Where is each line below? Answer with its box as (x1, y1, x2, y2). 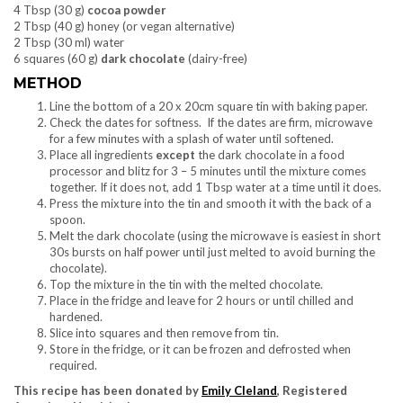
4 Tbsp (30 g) (13, 3, 87, 18)
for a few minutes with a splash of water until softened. (49, 131, 334, 147)
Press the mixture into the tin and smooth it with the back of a (49, 196, 372, 211)
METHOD (13, 75, 82, 93)
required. (49, 358, 97, 373)
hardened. (49, 309, 103, 325)
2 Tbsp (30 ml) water (13, 35, 124, 50)
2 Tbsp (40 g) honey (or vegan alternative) (13, 19, 235, 34)
